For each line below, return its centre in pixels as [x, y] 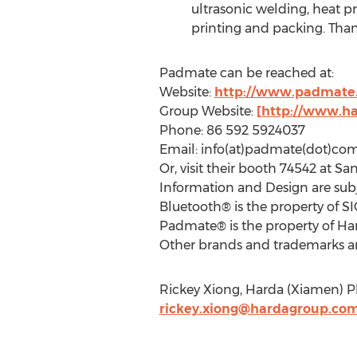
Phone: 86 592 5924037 [232, 130]
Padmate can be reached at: [246, 73]
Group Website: [208, 111]
